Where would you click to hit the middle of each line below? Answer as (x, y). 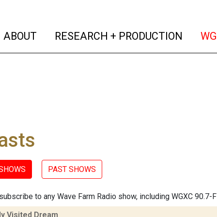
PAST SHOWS (72, 169)
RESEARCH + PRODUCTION (118, 36)
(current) (58, 35)
